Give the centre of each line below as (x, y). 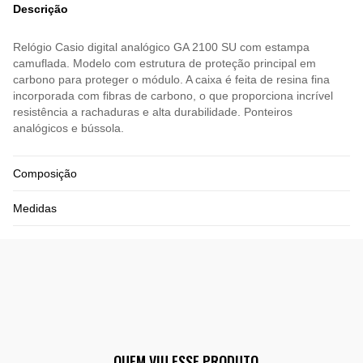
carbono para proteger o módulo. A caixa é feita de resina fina (171, 80)
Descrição (41, 9)
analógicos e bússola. (68, 128)
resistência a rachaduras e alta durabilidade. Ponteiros (153, 112)
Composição (45, 174)
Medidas (35, 209)
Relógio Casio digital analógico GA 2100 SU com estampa (161, 47)
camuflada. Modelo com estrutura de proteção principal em (164, 64)
